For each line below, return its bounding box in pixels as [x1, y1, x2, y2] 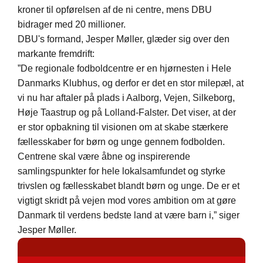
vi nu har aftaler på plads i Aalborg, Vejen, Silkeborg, [18, 93, 235, 103]
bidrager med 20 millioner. [18, 19, 128, 30]
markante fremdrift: [18, 49, 95, 59]
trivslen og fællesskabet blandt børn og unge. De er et [18, 181, 240, 191]
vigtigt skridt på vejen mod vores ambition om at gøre [18, 195, 236, 206]
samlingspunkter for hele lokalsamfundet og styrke [18, 166, 225, 177]
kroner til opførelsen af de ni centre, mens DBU [18, 5, 212, 15]
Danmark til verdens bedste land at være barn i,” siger [18, 210, 240, 221]
